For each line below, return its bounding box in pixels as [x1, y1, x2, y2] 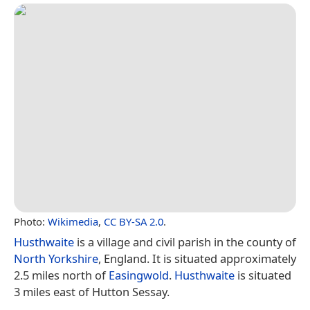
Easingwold [109, 267, 169, 284]
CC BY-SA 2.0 [104, 215, 163, 229]
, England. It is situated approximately [98, 250, 296, 267]
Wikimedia [48, 215, 98, 229]
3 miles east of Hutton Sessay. [14, 284, 170, 300]
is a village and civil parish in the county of [74, 234, 296, 250]
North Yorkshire [14, 250, 98, 267]
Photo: [14, 215, 48, 229]
